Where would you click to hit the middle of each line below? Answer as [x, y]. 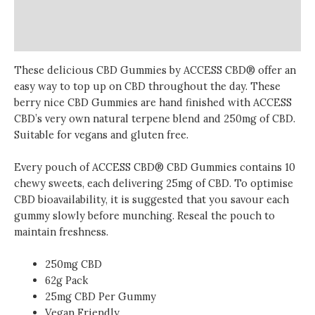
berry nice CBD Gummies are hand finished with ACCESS [153, 102]
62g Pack [66, 281]
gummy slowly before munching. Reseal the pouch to [144, 215]
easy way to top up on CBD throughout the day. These [147, 86]
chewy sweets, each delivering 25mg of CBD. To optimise [154, 183]
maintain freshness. [61, 231]
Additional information [70, 12]
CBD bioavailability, [62, 199]
